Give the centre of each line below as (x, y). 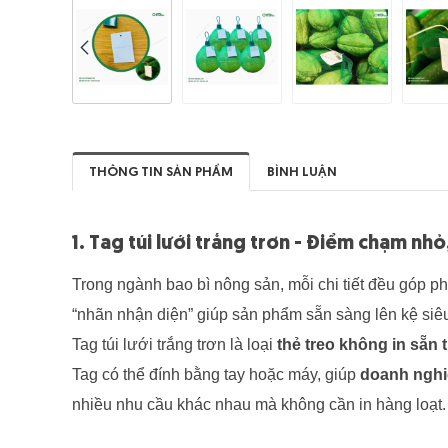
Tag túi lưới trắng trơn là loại (174, 345)
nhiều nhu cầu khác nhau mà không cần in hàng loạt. (259, 405)
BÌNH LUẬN (302, 173)
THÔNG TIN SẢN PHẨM (161, 173)
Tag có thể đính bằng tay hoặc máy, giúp (216, 375)
